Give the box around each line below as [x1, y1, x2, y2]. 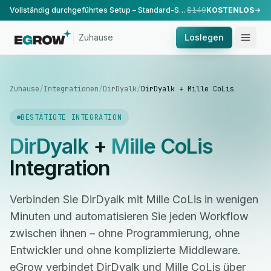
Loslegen [184, 32, 224, 42]
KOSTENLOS [206, 5, 254, 15]
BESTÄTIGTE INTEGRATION [21, 113, 122, 122]
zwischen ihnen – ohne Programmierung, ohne [10, 227, 240, 240]
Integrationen [44, 84, 99, 94]
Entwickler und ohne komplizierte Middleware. [10, 244, 241, 256]
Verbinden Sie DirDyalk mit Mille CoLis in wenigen [10, 193, 258, 206]
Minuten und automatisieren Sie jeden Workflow [10, 210, 249, 223]
